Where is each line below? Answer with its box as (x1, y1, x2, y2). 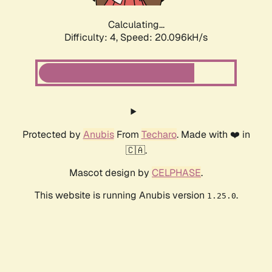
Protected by (22, 128, 83, 141)
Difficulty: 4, (64, 31, 120, 44)
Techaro (141, 128, 177, 141)
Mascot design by (69, 166, 152, 180)
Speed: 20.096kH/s (120, 31, 208, 44)
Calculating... (107, 18, 165, 32)
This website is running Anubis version (34, 189, 207, 202)
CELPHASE (152, 166, 201, 180)
